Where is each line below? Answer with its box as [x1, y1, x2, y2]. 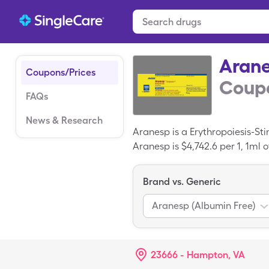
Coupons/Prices [26, 67, 95, 78]
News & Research [26, 115, 103, 126]
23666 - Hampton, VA [151, 249, 245, 261]
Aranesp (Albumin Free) [152, 199, 255, 211]
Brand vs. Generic [143, 176, 221, 187]
